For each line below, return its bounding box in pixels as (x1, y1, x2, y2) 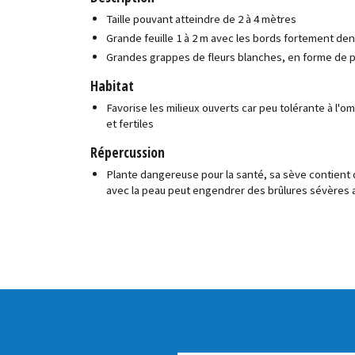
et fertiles (106, 115, 155, 131)
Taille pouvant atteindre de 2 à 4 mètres (106, 11, 297, 27)
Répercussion (90, 142, 166, 162)
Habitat (90, 76, 135, 96)
